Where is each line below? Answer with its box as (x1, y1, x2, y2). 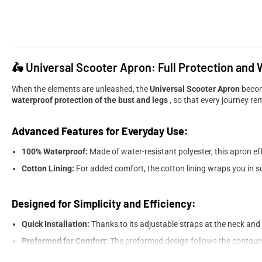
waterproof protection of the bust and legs (12, 95, 168, 105)
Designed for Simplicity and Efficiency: (12, 196, 196, 210)
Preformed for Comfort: (22, 236, 108, 246)
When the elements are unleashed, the (12, 84, 150, 94)
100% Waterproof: (22, 146, 88, 156)
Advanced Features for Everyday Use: (12, 124, 188, 137)
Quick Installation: (22, 219, 89, 229)
